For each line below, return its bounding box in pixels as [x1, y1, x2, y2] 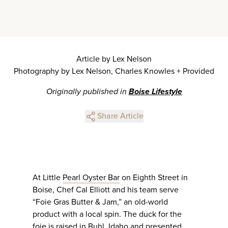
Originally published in [46, 87, 129, 97]
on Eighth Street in [120, 173, 188, 183]
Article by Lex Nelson [76, 54, 152, 64]
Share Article [97, 111, 144, 121]
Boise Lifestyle [128, 87, 182, 97]
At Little [33, 173, 63, 183]
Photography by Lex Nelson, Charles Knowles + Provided [14, 66, 214, 76]
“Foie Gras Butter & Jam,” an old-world [33, 197, 168, 208]
